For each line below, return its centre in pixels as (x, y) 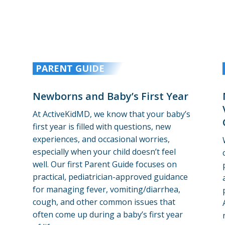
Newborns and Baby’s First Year (110, 96)
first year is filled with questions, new (101, 126)
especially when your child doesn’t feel (104, 151)
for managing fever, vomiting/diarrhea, (106, 189)
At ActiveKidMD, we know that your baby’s (111, 114)
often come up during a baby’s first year (107, 214)
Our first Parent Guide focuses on (114, 164)
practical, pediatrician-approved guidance (110, 177)
